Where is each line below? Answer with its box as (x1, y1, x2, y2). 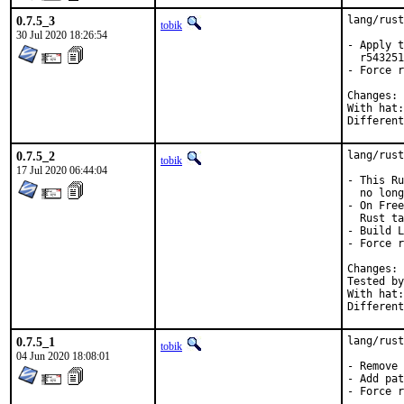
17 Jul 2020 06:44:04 (16, 164, 107, 177)
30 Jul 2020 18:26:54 (16, 29, 107, 41)
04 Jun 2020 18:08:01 (16, 350, 110, 363)
